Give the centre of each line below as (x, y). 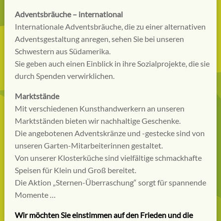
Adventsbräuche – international (69, 14)
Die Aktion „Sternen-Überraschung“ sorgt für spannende (110, 182)
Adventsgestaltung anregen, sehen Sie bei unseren (99, 38)
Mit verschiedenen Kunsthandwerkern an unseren (99, 108)
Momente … (35, 194)
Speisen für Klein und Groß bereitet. (75, 170)
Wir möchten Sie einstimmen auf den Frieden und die (104, 215)
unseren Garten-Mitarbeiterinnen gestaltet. (89, 145)
